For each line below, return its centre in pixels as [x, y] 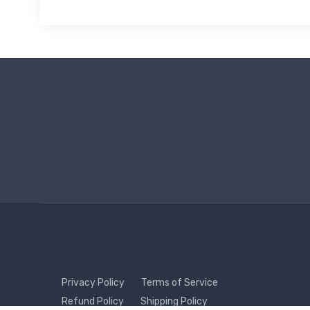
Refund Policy [93, 301]
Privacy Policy [93, 282]
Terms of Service [180, 282]
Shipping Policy [174, 301]
